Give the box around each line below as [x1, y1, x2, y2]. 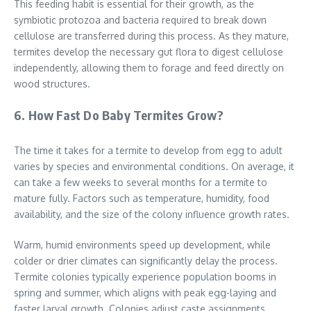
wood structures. [14, 78, 90, 90]
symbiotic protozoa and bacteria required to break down [14, 14, 267, 26]
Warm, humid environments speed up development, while [14, 239, 271, 251]
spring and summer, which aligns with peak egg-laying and [14, 287, 276, 299]
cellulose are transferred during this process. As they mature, [14, 30, 289, 42]
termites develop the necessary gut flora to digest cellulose [14, 46, 283, 58]
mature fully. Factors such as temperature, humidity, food [14, 192, 269, 205]
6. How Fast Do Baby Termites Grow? [14, 107, 224, 124]
